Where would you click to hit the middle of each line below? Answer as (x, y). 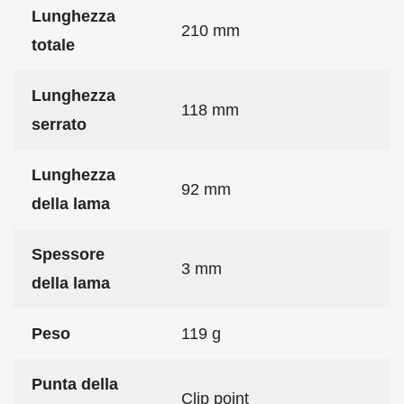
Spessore (68, 254)
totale (53, 45)
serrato (59, 124)
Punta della (75, 384)
